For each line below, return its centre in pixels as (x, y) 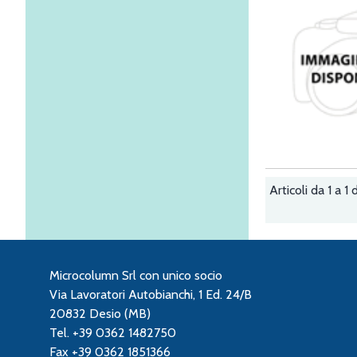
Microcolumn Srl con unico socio (136, 276)
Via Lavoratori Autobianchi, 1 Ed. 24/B (151, 295)
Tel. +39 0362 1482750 (113, 333)
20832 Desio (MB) (100, 314)
